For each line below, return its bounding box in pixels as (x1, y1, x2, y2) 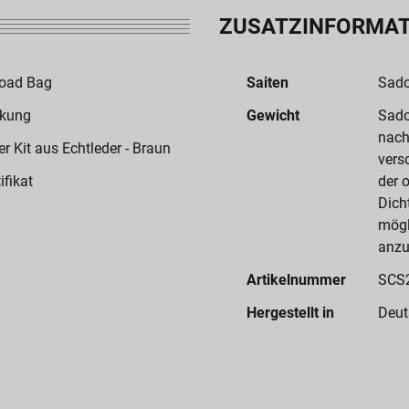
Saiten (246, 74, 288, 91)
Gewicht (246, 107, 299, 124)
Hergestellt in (246, 304, 334, 321)
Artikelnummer (246, 271, 346, 288)
